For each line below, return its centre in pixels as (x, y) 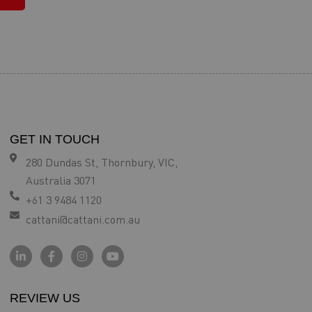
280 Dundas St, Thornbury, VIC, (101, 162)
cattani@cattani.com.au (83, 219)
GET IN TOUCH (55, 139)
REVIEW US (45, 298)
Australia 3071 (61, 180)
